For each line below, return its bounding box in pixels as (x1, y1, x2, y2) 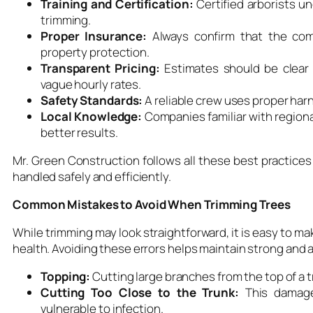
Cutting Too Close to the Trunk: (41, 284, 239, 300)
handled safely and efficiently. (13, 168, 171, 184)
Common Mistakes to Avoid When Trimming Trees (13, 196, 291, 212)
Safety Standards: (41, 92, 143, 108)
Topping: (41, 268, 91, 284)
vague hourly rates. (41, 75, 142, 92)
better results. (41, 124, 118, 140)
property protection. (41, 43, 150, 60)
